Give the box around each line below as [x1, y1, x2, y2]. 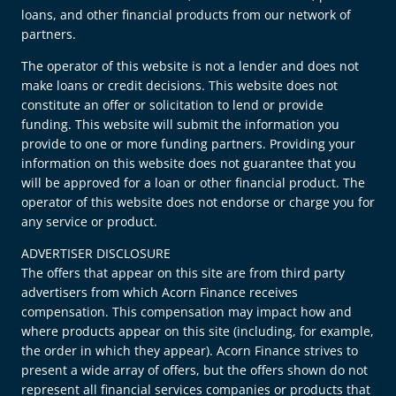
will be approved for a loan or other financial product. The [21, 173, 365, 191]
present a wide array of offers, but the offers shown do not [21, 361, 368, 378]
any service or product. [21, 212, 157, 230]
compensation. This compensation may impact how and [21, 302, 352, 320]
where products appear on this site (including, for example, [21, 322, 374, 339]
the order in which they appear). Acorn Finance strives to [21, 341, 358, 359]
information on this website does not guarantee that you [21, 154, 356, 171]
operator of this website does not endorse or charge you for [21, 193, 375, 210]
